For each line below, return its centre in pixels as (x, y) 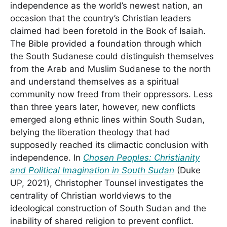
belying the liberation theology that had (90, 132)
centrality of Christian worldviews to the (91, 196)
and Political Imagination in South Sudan (92, 170)
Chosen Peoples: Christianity (141, 158)
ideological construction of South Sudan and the (108, 208)
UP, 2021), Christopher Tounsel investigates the (107, 183)
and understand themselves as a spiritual (94, 82)
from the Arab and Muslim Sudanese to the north (110, 69)
